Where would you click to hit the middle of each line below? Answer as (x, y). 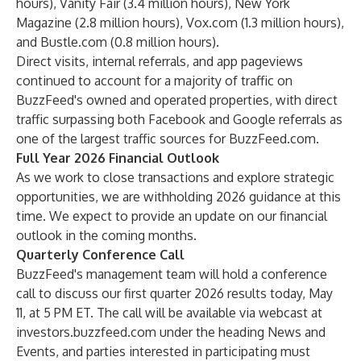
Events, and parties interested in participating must (163, 351)
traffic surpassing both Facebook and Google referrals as (179, 119)
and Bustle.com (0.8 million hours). (118, 42)
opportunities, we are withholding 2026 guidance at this (178, 197)
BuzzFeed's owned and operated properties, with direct (177, 100)
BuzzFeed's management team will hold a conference (172, 274)
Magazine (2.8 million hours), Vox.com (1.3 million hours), (180, 23)
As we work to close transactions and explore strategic (175, 177)
